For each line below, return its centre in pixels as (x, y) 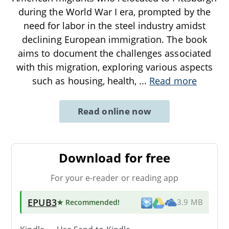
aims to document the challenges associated (114, 53)
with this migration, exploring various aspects (114, 67)
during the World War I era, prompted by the (114, 12)
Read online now (114, 111)
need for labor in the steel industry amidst (114, 25)
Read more (173, 81)
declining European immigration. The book (114, 39)
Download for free (114, 157)
